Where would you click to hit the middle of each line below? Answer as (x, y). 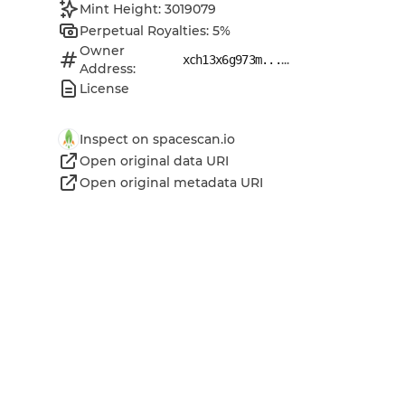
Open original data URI (154, 160)
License (104, 88)
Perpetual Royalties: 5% (155, 30)
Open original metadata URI (171, 182)
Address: (107, 68)
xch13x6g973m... (231, 59)
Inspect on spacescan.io (157, 139)
